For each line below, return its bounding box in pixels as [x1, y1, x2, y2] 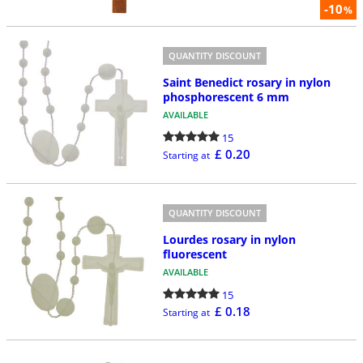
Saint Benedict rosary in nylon [162, 75, 331, 91]
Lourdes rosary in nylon [162, 231, 296, 247]
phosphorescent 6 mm [162, 89, 289, 105]
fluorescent [162, 246, 227, 262]
